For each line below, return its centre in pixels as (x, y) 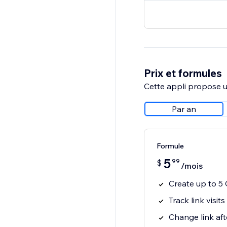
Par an (184, 109)
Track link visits (197, 200)
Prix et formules (183, 73)
